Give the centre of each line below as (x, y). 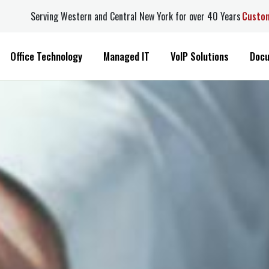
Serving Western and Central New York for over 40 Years (131, 16)
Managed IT (117, 56)
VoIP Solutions (190, 56)
